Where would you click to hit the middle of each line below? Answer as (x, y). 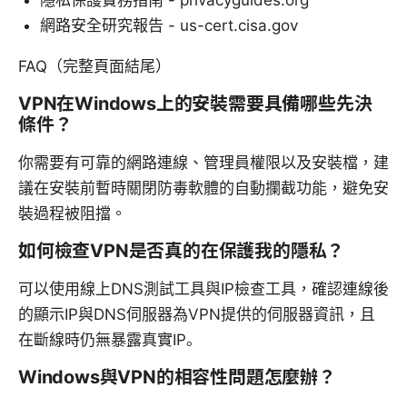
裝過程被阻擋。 (72, 214)
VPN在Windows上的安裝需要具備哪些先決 (195, 104)
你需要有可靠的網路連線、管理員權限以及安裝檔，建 (203, 163)
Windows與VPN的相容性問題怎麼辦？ (177, 377)
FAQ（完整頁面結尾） (94, 67)
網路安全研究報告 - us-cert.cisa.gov (169, 26)
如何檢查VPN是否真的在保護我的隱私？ (182, 251)
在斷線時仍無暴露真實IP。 (110, 340)
